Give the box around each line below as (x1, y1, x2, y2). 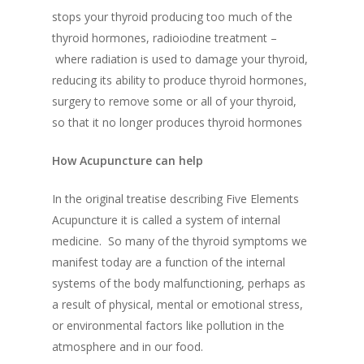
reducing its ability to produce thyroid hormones (52, 72, 304, 89)
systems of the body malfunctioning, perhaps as (52, 275, 305, 292)
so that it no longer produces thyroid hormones (52, 115, 302, 131)
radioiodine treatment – (153, 30, 277, 46)
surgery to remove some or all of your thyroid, (52, 93, 297, 110)
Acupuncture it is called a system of (52, 212, 241, 228)
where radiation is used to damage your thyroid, (52, 51, 308, 67)
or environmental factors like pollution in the (52, 318, 284, 334)
